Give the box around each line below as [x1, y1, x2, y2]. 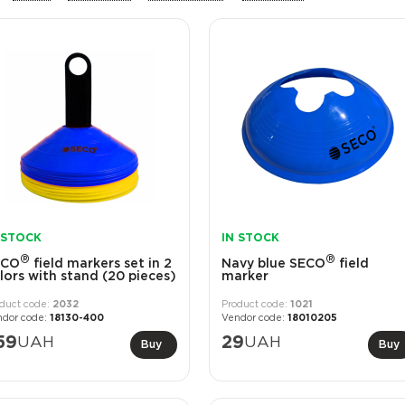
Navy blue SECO [221, 258, 325, 269]
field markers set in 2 [30, 258, 173, 269]
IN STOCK [221, 233, 279, 244]
